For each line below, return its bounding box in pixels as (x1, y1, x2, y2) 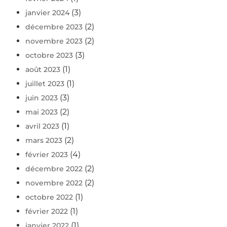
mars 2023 (25, 136, 62, 145)
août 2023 (25, 65, 60, 74)
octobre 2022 (25, 193, 73, 202)
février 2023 (25, 150, 68, 160)
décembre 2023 (25, 22, 83, 32)
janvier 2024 (25, 8, 69, 18)
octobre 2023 (25, 51, 73, 60)
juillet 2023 (25, 79, 64, 89)
